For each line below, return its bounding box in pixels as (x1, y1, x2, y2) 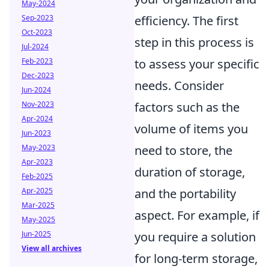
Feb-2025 (22, 171, 53, 181)
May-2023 (22, 142, 55, 153)
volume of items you (134, 121, 248, 138)
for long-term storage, (134, 250, 258, 267)
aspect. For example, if (134, 207, 259, 224)
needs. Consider (134, 77, 224, 94)
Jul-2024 (22, 41, 49, 52)
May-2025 (22, 214, 55, 225)
